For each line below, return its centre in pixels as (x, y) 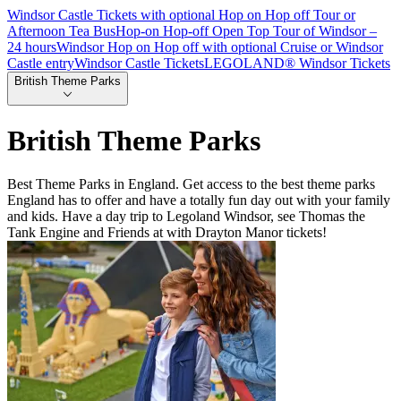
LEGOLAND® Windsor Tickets (297, 64)
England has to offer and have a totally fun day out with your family (199, 200)
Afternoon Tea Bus (61, 31)
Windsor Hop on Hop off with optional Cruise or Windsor (220, 47)
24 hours (32, 47)
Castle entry (41, 64)
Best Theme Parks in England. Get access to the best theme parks (191, 184)
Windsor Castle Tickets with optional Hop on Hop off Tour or (181, 15)
